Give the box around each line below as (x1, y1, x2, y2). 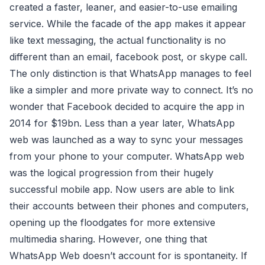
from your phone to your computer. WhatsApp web (9, 150, 244, 162)
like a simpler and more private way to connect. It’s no (9, 83, 253, 96)
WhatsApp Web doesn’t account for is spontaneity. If (9, 249, 247, 261)
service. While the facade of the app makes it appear (9, 17, 246, 30)
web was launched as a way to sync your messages (9, 133, 243, 146)
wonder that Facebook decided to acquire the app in (9, 100, 244, 112)
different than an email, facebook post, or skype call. (9, 50, 247, 63)
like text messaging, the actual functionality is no (9, 34, 226, 46)
